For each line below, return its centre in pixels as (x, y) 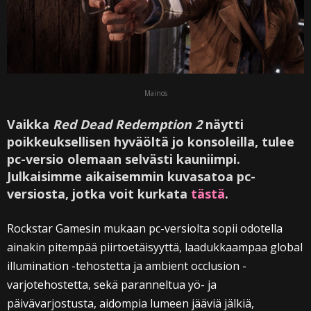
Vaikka (28, 124)
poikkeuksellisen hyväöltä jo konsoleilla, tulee (151, 141)
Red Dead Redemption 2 (126, 124)
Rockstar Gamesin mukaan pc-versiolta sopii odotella (145, 228)
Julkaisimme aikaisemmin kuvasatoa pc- (131, 176)
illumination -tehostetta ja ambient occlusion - (127, 266)
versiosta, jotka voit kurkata (99, 193)
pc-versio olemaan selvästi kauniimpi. (124, 159)
